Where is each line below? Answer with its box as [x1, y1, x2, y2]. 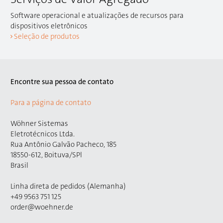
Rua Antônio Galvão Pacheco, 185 [10, 139, 116, 150]
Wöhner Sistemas [10, 118, 68, 129]
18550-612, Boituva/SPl [10, 150, 82, 160]
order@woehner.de [10, 202, 73, 213]
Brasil [10, 160, 28, 171]
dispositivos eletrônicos [10, 21, 88, 31]
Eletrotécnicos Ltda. [10, 129, 75, 139]
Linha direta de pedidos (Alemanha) [10, 181, 126, 192]
